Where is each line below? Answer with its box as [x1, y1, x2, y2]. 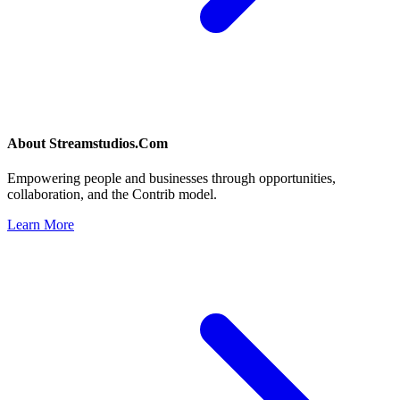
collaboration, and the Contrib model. [7, 187, 217, 203]
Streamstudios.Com [49, 136, 168, 152]
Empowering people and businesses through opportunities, [7, 171, 336, 187]
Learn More [7, 217, 74, 233]
